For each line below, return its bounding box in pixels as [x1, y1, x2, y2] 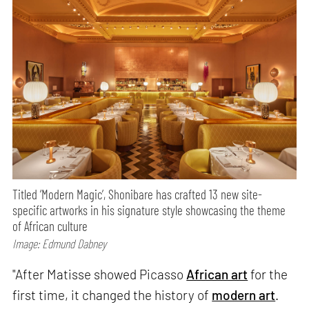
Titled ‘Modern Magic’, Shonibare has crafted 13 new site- [12, 186, 263, 203]
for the [248, 266, 288, 283]
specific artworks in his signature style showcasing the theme [12, 202, 286, 219]
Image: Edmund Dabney [12, 236, 107, 252]
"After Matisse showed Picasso [12, 266, 187, 283]
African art [186, 266, 248, 283]
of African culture [12, 218, 88, 235]
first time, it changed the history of [12, 287, 212, 303]
